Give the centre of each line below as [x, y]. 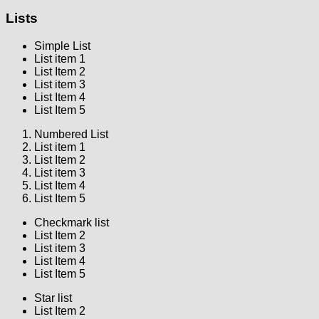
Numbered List [71, 134]
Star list [53, 298]
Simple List [62, 46]
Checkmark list [72, 222]
